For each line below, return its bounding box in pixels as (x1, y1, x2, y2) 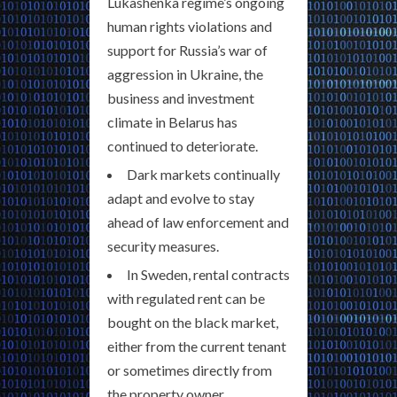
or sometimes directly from (107, 362, 272, 379)
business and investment (107, 90, 254, 107)
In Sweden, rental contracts (127, 266, 290, 284)
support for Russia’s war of (107, 42, 268, 59)
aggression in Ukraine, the (107, 66, 263, 83)
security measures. (107, 237, 219, 255)
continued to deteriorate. (107, 137, 258, 155)
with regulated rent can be (107, 290, 265, 307)
